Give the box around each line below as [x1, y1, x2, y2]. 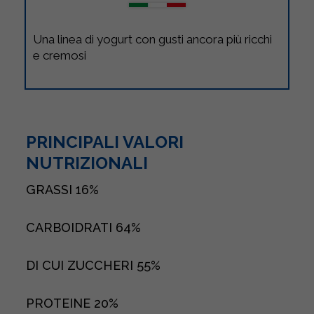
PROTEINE [26, 296, 94, 310]
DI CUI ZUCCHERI [26, 258, 137, 273]
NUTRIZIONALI [26, 153, 148, 173]
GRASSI [26, 182, 76, 197]
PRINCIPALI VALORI [26, 132, 184, 152]
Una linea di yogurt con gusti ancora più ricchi [33, 32, 272, 46]
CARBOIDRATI [26, 220, 116, 235]
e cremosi [33, 48, 86, 62]
